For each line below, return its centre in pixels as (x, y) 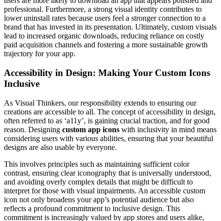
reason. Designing (33, 129)
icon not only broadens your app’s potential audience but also (99, 199)
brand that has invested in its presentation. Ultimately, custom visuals (110, 27)
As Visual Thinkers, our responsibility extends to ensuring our (100, 103)
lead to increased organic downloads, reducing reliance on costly (104, 36)
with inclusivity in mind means (168, 129)
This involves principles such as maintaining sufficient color (97, 164)
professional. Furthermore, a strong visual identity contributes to (103, 9)
